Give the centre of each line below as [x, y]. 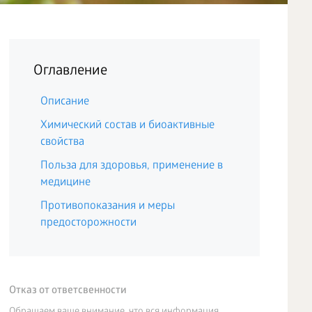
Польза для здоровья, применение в [132, 166]
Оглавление [71, 72]
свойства [63, 142]
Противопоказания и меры [108, 206]
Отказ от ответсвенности [68, 291]
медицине [66, 183]
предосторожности [89, 223]
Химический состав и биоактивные [128, 126]
